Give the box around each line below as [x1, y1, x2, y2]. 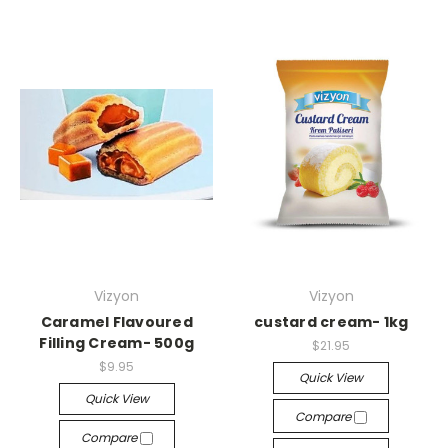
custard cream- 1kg [254, 312, 409, 333]
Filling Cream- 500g [39, 333, 195, 354]
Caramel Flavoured [40, 312, 193, 333]
